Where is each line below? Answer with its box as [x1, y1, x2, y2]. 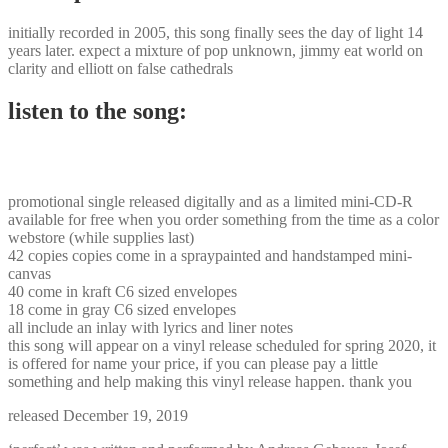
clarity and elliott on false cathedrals [8, 59, 233, 77]
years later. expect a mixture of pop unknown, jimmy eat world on [8, 41, 423, 59]
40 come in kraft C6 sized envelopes [8, 282, 237, 300]
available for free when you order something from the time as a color [8, 210, 439, 228]
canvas [8, 264, 51, 282]
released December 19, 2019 [8, 406, 188, 424]
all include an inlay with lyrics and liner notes [8, 318, 293, 336]
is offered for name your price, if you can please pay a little [8, 354, 378, 372]
